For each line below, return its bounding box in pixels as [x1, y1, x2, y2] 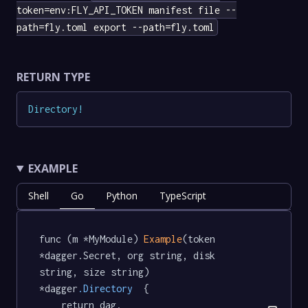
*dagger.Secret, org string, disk [39, 249, 221, 261]
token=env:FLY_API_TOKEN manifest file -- [16, 4, 236, 16]
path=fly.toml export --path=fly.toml [16, 21, 214, 34]
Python [106, 188, 137, 202]
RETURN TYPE [16, 69, 90, 85]
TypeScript [159, 188, 206, 202]
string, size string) [39, 265, 155, 278]
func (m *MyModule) [39, 232, 144, 245]
